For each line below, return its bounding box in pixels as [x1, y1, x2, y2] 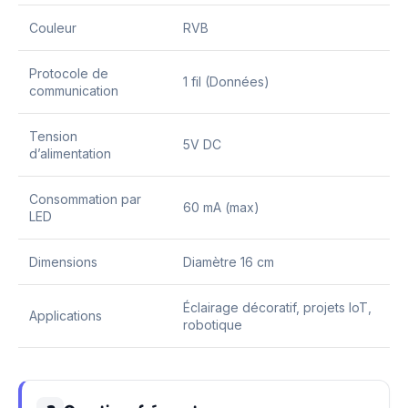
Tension [29, 127, 77, 144]
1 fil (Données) [183, 73, 270, 89]
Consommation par [29, 190, 141, 207]
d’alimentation [29, 145, 111, 161]
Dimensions [29, 253, 97, 270]
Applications [29, 307, 102, 323]
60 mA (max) [183, 199, 260, 215]
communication [29, 82, 118, 98]
